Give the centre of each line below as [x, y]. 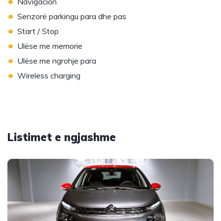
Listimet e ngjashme [62, 137]
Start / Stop [38, 31]
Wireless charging [49, 75]
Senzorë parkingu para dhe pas [72, 16]
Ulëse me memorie [50, 46]
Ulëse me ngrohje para [57, 61]
